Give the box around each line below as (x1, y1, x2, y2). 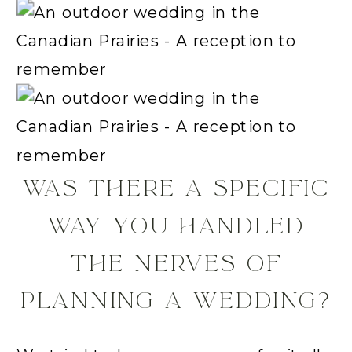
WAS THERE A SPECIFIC (22, 174, 330, 203)
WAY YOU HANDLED (47, 211, 305, 240)
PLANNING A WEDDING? (20, 286, 332, 315)
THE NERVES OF (71, 248, 281, 278)
